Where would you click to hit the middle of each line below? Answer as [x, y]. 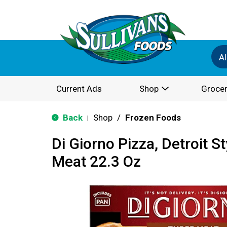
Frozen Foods [153, 118]
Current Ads [79, 89]
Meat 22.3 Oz [96, 161]
